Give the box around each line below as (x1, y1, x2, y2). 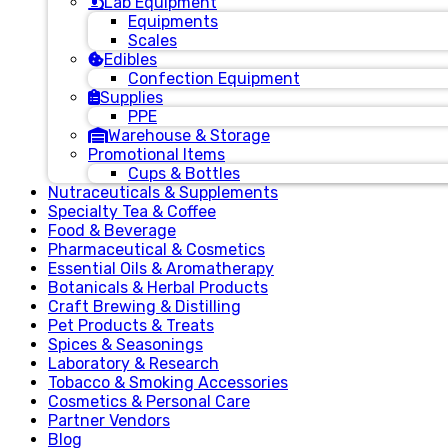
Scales (128, 31, 177, 50)
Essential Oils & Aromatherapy (48, 259, 274, 278)
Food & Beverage (48, 221, 176, 240)
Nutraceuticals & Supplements (48, 183, 278, 202)
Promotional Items (88, 145, 225, 164)
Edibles (104, 50, 157, 69)
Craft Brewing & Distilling (48, 297, 241, 316)
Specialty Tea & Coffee (48, 202, 216, 221)
